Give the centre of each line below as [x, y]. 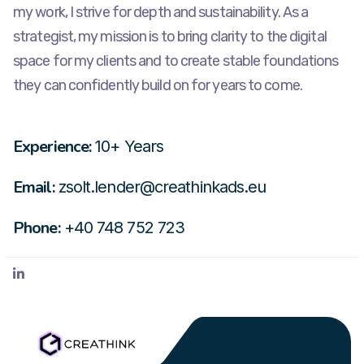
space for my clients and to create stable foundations [176, 61]
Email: [34, 188]
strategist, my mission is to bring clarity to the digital [170, 37]
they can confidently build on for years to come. [158, 86]
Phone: [37, 228]
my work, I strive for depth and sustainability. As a [161, 13]
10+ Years [130, 147]
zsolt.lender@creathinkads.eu [162, 187]
